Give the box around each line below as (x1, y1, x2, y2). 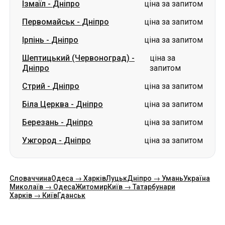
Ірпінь (22, 35, 44, 45)
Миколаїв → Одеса (10, 183, 75, 191)
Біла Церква (22, 99, 69, 109)
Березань (22, 118, 59, 127)
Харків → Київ (10, 191, 57, 199)
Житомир (75, 183, 107, 191)
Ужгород (22, 136, 57, 145)
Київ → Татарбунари (107, 183, 175, 191)
